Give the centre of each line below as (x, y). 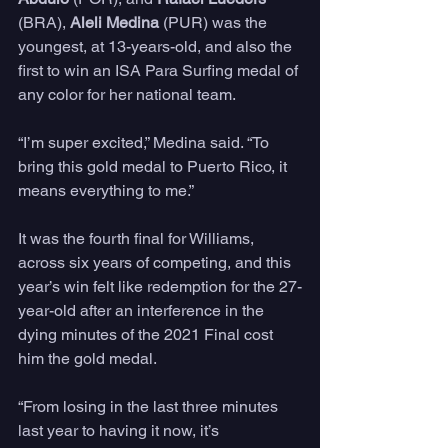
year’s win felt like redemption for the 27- (160, 287)
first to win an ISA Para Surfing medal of (160, 71)
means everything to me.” (106, 191)
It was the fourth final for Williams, (138, 239)
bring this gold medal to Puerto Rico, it (154, 167)
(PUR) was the (215, 23)
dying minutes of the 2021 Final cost (147, 335)
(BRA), (44, 23)
